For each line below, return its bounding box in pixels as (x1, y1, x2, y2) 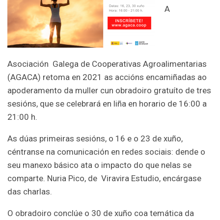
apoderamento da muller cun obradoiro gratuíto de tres (7, 85, 211, 95)
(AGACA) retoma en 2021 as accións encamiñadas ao (7, 72, 207, 82)
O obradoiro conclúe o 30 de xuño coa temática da (7, 208, 194, 218)
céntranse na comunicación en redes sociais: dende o (7, 146, 205, 157)
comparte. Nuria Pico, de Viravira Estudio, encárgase (7, 173, 201, 183)
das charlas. (7, 186, 52, 196)
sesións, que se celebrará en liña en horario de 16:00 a (7, 98, 207, 109)
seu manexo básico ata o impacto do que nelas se (7, 160, 192, 170)
